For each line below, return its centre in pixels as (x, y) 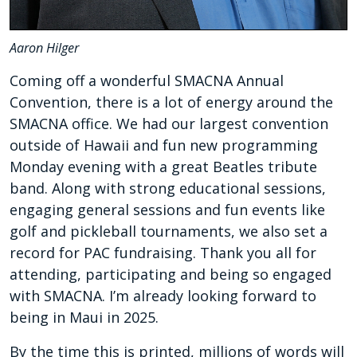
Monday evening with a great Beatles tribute (163, 167)
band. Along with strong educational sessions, (168, 188)
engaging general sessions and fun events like (167, 210)
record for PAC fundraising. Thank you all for (163, 253)
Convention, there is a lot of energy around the (171, 102)
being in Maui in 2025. (84, 318)
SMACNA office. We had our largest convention (169, 124)
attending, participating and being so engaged (171, 275)
